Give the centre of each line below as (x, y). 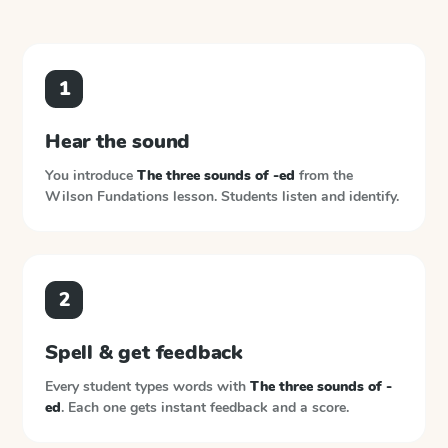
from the (324, 175)
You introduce (91, 175)
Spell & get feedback (144, 352)
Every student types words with (147, 386)
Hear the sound (118, 141)
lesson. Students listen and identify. (286, 196)
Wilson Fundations (107, 196)
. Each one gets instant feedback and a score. (205, 407)
